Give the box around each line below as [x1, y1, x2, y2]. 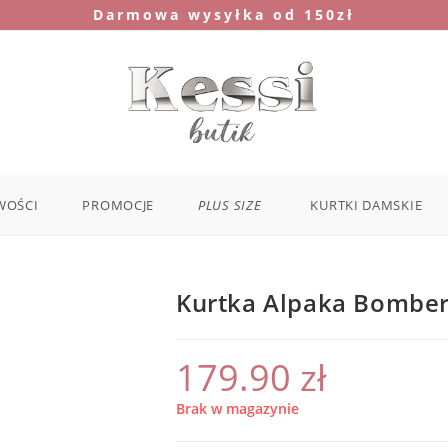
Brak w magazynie [176, 398, 299, 418]
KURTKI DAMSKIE [310, 195, 423, 214]
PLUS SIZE [198, 195, 262, 214]
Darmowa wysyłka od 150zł [93, 5, 355, 24]
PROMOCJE [82, 195, 155, 214]
